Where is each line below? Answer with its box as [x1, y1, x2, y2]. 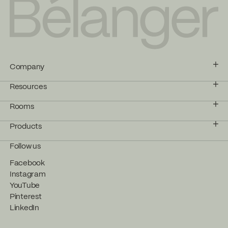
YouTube [10, 182, 40, 189]
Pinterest [10, 193, 42, 201]
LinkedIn [10, 204, 39, 212]
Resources [10, 83, 47, 91]
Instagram [10, 170, 46, 178]
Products [10, 123, 42, 131]
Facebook [10, 159, 45, 167]
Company [10, 64, 44, 71]
